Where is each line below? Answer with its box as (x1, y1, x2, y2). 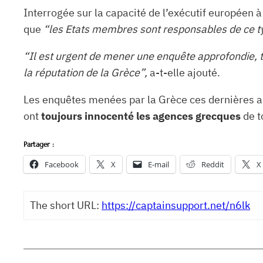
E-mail (148, 159, 169, 170)
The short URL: (30, 198, 102, 212)
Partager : (23, 139, 54, 149)
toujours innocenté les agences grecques (41, 109, 241, 123)
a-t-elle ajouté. (147, 65, 220, 79)
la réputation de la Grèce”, (23, 65, 147, 79)
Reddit (201, 159, 224, 170)
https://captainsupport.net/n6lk (102, 198, 250, 212)
